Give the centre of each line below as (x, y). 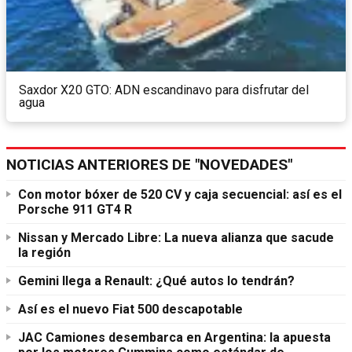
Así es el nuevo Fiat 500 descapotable (130, 309)
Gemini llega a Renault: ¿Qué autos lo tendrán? (156, 280)
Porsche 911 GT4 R (75, 209)
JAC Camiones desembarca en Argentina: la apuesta (174, 337)
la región (44, 252)
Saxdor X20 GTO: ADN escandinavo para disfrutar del (164, 90)
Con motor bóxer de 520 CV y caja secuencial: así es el (180, 194)
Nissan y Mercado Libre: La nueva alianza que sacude (176, 237)
